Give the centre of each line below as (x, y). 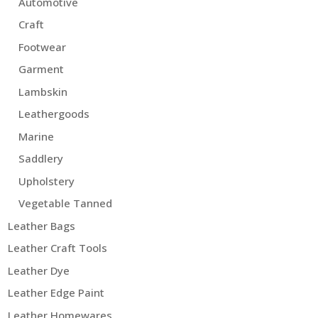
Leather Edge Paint (56, 293)
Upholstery (47, 181)
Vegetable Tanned (66, 203)
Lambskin (43, 91)
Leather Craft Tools (58, 248)
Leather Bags (42, 225)
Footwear (43, 46)
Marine (37, 136)
